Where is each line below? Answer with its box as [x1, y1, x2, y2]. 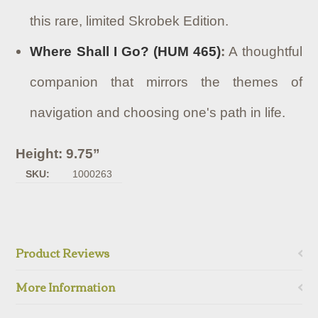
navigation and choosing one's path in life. [30, 105, 286, 120]
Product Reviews [16, 242, 110, 263]
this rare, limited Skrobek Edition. [30, 13, 229, 28]
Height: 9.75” [16, 146, 101, 161]
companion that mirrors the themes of [30, 75, 302, 89]
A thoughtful [225, 44, 302, 59]
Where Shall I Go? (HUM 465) [30, 44, 221, 59]
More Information [16, 276, 116, 297]
